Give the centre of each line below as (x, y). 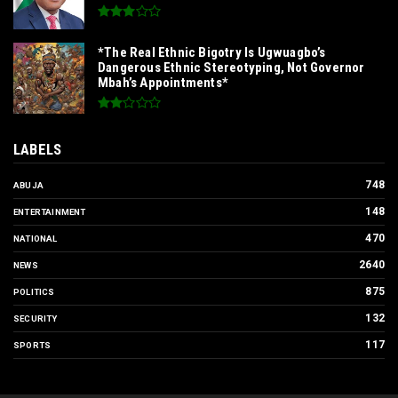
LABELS (38, 150)
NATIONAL (36, 239)
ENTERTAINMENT (50, 212)
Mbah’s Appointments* (163, 83)
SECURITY (36, 319)
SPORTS (32, 346)
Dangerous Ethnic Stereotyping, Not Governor (231, 68)
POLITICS (34, 292)
